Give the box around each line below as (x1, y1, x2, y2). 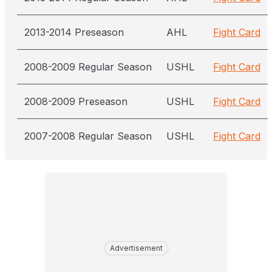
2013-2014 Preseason (24, 26, 124, 38)
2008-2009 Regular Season (24, 61, 152, 73)
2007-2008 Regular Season (24, 130, 152, 142)
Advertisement (109, 243, 163, 253)
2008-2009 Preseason (24, 95, 127, 107)
